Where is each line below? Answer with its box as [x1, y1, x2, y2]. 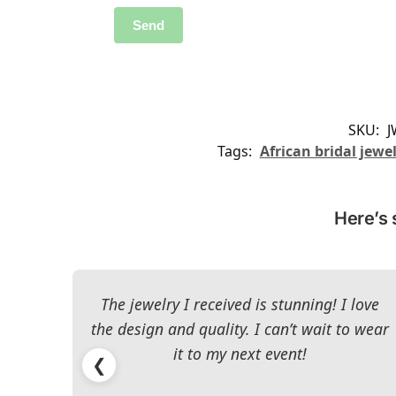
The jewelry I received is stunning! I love [101, 293, 380, 315]
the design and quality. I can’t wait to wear [91, 317, 390, 339]
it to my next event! [173, 342, 308, 364]
